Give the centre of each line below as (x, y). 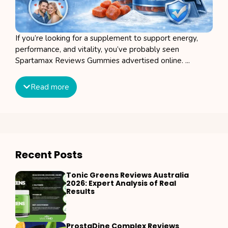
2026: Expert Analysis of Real (121, 183)
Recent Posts (49, 154)
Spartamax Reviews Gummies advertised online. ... (103, 60)
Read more (50, 87)
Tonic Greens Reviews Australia (127, 175)
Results (80, 191)
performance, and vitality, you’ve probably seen (97, 49)
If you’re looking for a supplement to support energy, (107, 38)
